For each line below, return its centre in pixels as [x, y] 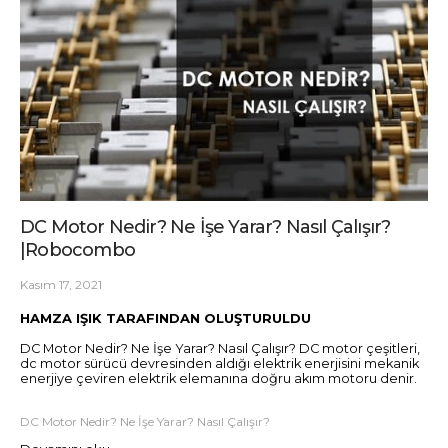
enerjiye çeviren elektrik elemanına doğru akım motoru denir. [218, 378]
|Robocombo [77, 250]
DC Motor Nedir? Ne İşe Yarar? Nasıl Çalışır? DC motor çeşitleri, [220, 348]
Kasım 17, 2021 [61, 284]
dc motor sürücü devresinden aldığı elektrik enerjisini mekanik [219, 363]
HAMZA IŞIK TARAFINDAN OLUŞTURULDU [165, 317]
